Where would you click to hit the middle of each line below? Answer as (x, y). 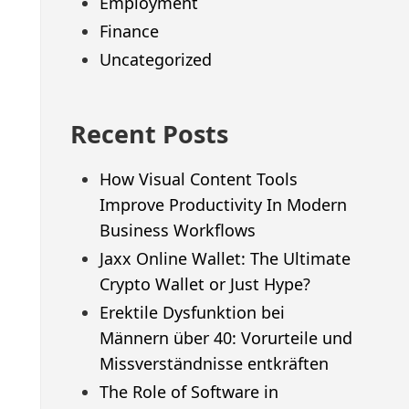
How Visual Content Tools (198, 178)
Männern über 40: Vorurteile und (225, 338)
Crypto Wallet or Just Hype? (204, 284)
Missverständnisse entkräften (214, 364)
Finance (129, 31)
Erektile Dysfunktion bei (192, 313)
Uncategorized (155, 59)
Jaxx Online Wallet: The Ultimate (225, 259)
